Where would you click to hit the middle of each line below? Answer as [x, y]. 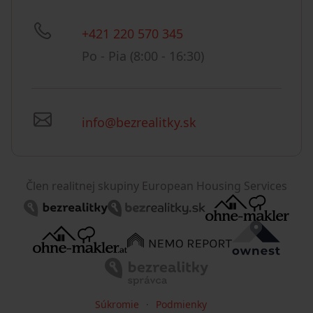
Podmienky [181, 304]
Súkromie [117, 304]
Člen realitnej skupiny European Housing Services [156, 186]
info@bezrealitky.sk [139, 123]
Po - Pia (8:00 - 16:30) [143, 56]
